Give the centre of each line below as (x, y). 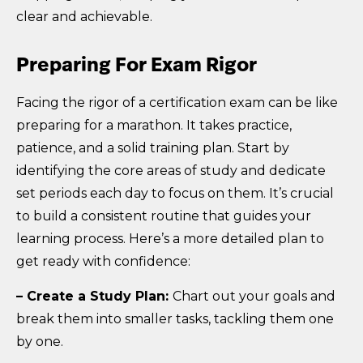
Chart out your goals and (254, 296)
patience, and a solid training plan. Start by (153, 147)
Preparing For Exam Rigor (137, 66)
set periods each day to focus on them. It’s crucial (175, 193)
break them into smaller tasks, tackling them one (175, 318)
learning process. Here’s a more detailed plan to (170, 238)
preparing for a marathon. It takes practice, (154, 125)
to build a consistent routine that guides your (164, 216)
